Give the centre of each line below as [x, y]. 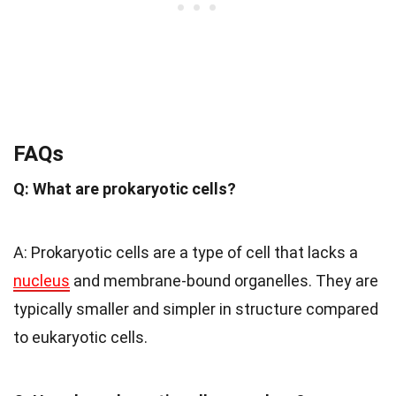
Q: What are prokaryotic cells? [125, 188]
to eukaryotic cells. [80, 337]
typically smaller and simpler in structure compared [196, 308]
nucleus [42, 280]
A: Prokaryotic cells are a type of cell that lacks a [186, 252]
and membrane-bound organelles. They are [224, 280]
